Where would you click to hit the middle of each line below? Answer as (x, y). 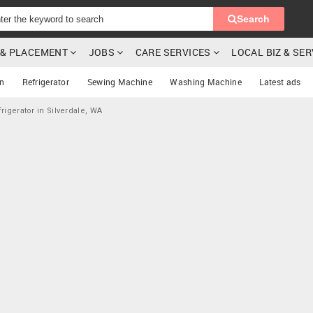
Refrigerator (46, 82)
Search (254, 19)
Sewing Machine (119, 82)
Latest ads (280, 82)
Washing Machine (206, 82)
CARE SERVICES (173, 52)
